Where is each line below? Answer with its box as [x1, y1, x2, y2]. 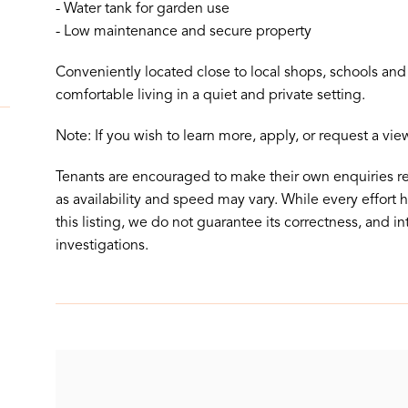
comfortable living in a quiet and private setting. [55, 87, 365, 103]
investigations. [55, 238, 148, 253]
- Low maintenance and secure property [55, 24, 311, 39]
